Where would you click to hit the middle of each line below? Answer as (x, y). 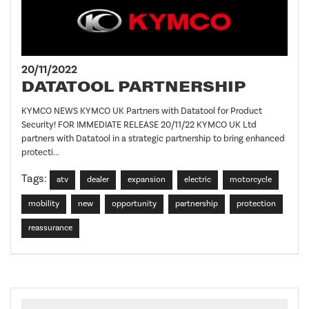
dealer (98, 179)
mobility (44, 203)
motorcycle (251, 179)
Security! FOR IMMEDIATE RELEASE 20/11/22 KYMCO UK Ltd (139, 124)
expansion (147, 179)
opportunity (134, 203)
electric (198, 179)
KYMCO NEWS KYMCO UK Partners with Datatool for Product (142, 111)
